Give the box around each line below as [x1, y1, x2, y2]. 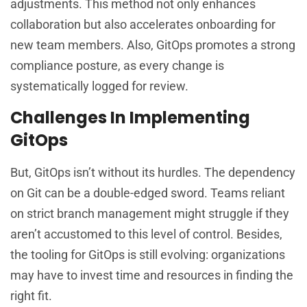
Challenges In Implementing [10, 106, 250, 130]
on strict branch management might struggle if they [10, 206, 289, 221]
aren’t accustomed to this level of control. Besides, [10, 227, 282, 242]
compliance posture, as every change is [10, 58, 224, 73]
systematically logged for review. [10, 79, 188, 94]
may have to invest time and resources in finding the [10, 268, 293, 283]
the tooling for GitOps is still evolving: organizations [10, 247, 285, 262]
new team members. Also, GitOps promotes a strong [10, 38, 295, 53]
